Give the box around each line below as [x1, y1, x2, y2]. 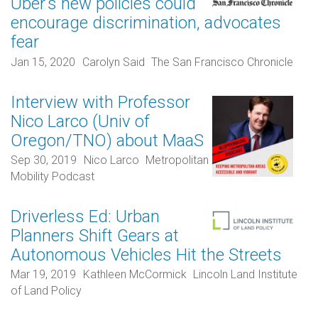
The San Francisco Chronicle [151, 55, 294, 69]
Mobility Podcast [11, 170, 94, 184]
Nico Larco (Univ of [11, 111, 150, 131]
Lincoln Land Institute [193, 268, 298, 282]
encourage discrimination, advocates [11, 13, 281, 33]
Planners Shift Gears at [11, 226, 179, 246]
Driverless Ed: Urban [11, 207, 160, 227]
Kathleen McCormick [82, 268, 187, 282]
